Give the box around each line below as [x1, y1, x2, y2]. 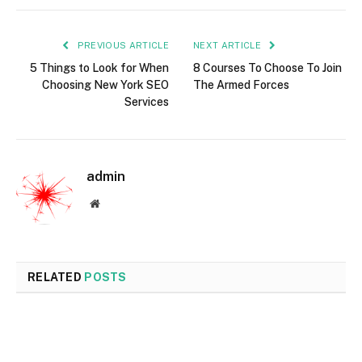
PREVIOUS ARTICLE [74, 40, 169, 50]
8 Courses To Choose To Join [193, 61, 342, 74]
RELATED [27, 270, 85, 284]
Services [124, 95, 169, 108]
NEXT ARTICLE [193, 40, 264, 50]
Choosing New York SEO [42, 78, 169, 91]
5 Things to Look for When [30, 61, 169, 74]
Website [99, 196, 135, 208]
